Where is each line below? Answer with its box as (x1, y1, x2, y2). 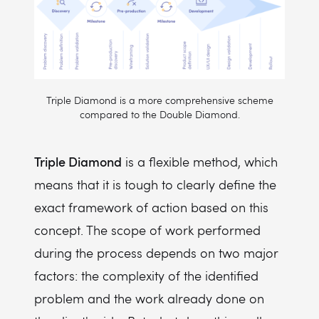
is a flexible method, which (122, 153, 278, 170)
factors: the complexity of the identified (34, 267, 258, 284)
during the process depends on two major (34, 244, 278, 261)
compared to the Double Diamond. (79, 108, 240, 121)
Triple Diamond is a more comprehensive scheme (46, 93, 273, 107)
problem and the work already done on (34, 290, 264, 307)
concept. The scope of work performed (34, 221, 261, 239)
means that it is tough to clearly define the (34, 176, 276, 193)
